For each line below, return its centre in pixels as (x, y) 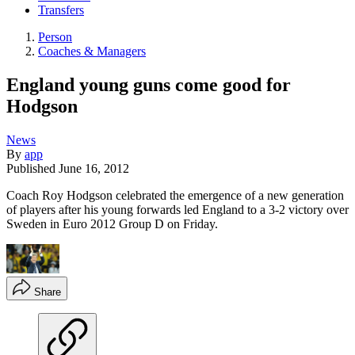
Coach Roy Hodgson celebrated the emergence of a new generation (175, 195)
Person (55, 37)
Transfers (61, 10)
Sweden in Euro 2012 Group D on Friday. (112, 223)
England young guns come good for (149, 84)
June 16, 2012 (94, 168)
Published (32, 168)
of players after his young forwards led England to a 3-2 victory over (177, 209)
